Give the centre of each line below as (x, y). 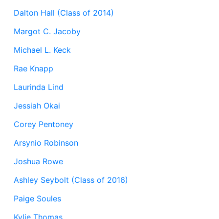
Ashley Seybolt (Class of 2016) (71, 180)
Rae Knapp (33, 68)
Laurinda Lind (39, 87)
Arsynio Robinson (46, 143)
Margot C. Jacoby (47, 31)
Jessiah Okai (37, 106)
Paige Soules (37, 198)
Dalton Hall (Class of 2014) (64, 13)
